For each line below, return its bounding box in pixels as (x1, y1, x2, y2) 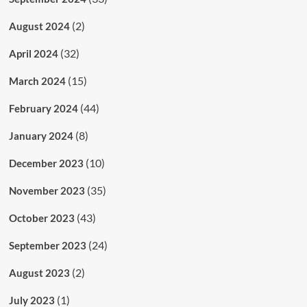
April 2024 (8, 47, 58, 60)
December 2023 (8, 157, 84, 170)
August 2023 (8, 267, 70, 280)
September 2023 (8, 239, 86, 252)
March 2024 (8, 75, 66, 88)
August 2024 (8, 20, 70, 33)
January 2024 (8, 130, 73, 143)
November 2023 (8, 184, 85, 197)
